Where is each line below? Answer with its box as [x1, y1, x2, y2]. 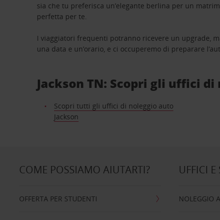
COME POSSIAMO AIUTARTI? [19, 163, 150, 176]
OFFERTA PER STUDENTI [19, 194, 97, 203]
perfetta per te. [37, 12, 87, 21]
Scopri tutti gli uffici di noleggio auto [54, 101, 173, 110]
